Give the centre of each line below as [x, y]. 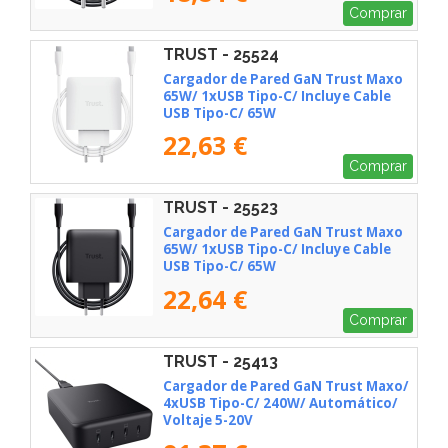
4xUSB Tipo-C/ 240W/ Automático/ [280, 402]
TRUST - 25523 [220, 208]
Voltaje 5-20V [208, 419]
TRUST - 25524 [221, 54]
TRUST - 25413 [220, 362]
